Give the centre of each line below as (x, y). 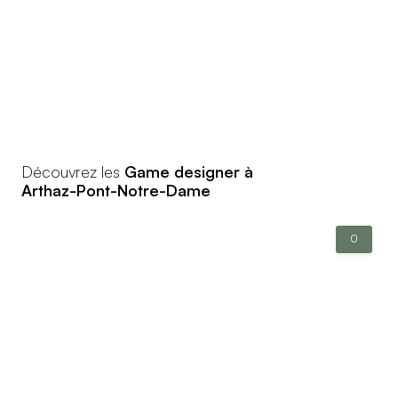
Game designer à (189, 171)
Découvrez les (73, 171)
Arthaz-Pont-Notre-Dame (116, 190)
